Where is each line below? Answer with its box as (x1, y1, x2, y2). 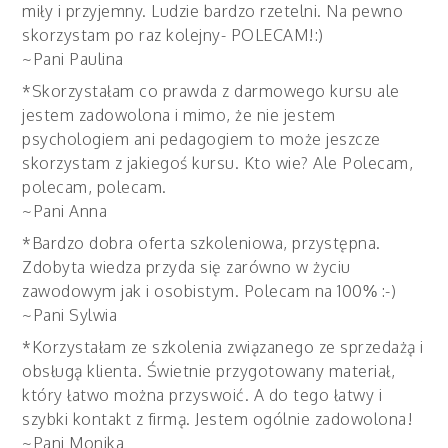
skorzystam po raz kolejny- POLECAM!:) (22, 24, 324, 45)
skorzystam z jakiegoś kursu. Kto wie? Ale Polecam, (22, 152, 414, 173)
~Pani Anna (22, 200, 108, 221)
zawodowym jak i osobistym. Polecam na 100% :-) (22, 280, 397, 301)
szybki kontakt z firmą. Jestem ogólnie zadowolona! (22, 408, 414, 429)
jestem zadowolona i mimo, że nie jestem (22, 104, 336, 125)
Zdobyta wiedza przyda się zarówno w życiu (22, 256, 351, 277)
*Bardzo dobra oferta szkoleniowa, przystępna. (22, 232, 381, 253)
